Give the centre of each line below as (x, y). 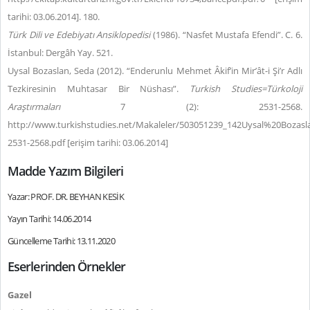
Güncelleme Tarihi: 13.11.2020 (62, 241)
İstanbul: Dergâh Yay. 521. (61, 53)
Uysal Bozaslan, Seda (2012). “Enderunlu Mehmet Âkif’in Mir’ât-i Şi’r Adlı (155, 71)
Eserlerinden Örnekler (66, 266)
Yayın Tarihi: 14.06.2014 (49, 219)
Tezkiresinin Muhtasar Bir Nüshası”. (99, 89)
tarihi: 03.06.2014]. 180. (54, 17)
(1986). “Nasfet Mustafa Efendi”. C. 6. (227, 35)
